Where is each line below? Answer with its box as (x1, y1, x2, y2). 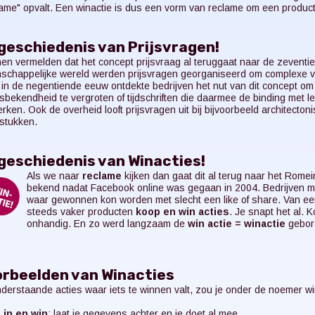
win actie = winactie (187, 217, 285, 229)
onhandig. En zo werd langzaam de (26, 217, 188, 229)
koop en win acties (135, 205, 229, 217)
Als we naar (26, 169, 82, 181)
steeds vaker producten (26, 205, 136, 217)
